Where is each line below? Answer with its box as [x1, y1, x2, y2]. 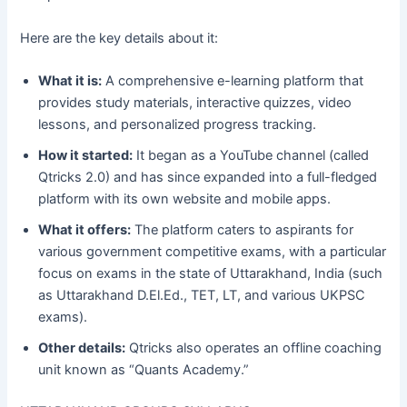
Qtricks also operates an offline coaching [125, 340, 382, 357]
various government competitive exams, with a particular [38, 243, 387, 261]
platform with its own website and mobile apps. [38, 191, 332, 208]
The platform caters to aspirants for [131, 222, 354, 239]
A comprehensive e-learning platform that [102, 73, 364, 90]
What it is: [38, 73, 103, 90]
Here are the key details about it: [20, 29, 219, 46]
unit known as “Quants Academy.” [38, 362, 250, 379]
